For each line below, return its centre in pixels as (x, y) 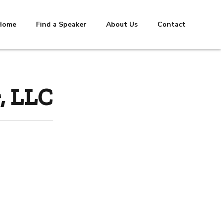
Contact (171, 24)
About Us (122, 24)
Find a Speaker (61, 24)
